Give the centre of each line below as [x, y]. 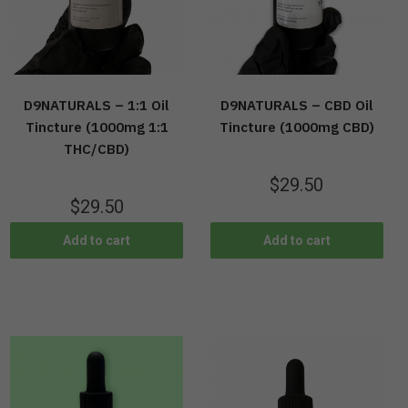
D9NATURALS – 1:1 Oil [97, 106]
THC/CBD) [97, 149]
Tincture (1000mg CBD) [296, 127]
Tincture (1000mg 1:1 [97, 127]
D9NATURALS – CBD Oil [296, 106]
